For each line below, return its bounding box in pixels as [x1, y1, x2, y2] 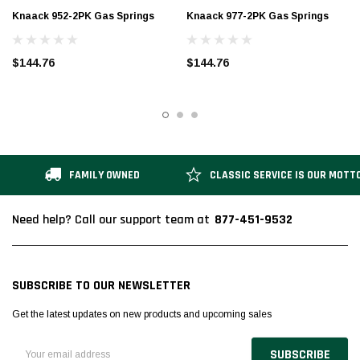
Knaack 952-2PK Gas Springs [12, 10, 154, 22]
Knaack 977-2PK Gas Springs [186, 10, 329, 22]
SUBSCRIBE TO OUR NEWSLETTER [12, 277, 190, 295]
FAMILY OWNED [69, 167, 140, 182]
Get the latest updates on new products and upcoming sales [12, 309, 272, 321]
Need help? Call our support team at [12, 211, 210, 229]
